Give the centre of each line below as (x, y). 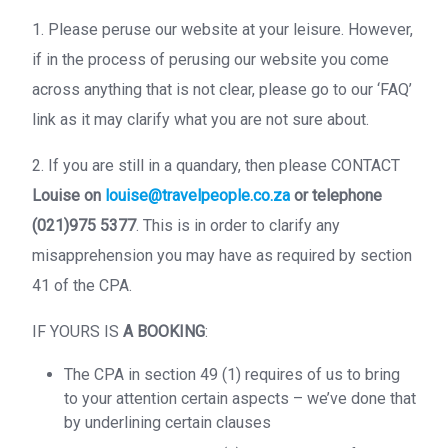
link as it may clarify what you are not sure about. (200, 119)
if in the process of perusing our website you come (210, 59)
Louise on (68, 195)
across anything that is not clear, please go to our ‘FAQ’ (222, 89)
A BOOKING (164, 331)
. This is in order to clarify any (238, 225)
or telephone (336, 195)
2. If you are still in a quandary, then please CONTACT (216, 165)
